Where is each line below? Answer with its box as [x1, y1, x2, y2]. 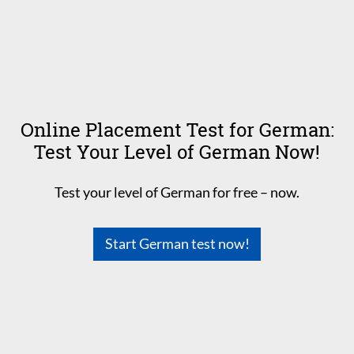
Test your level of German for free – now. [55, 183, 299, 201]
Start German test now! [104, 235, 250, 253]
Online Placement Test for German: [20, 116, 334, 142]
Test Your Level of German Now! [34, 138, 320, 164]
